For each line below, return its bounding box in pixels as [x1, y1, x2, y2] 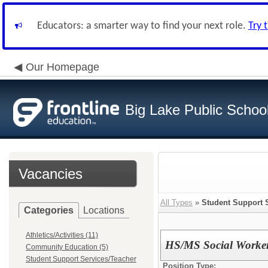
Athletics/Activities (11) [26, 231, 98, 239]
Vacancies [19, 166, 83, 182]
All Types [160, 198, 193, 207]
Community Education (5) [26, 243, 108, 251]
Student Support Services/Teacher [26, 255, 136, 263]
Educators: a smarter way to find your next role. [37, 20, 248, 32]
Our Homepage [26, 61, 99, 73]
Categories [24, 205, 74, 215]
